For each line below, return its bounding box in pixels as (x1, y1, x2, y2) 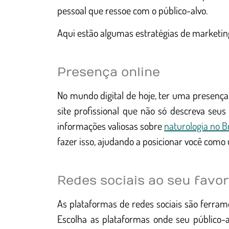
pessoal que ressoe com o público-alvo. (57, 4, 208, 17)
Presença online (57, 65, 160, 80)
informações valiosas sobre (57, 119, 165, 133)
